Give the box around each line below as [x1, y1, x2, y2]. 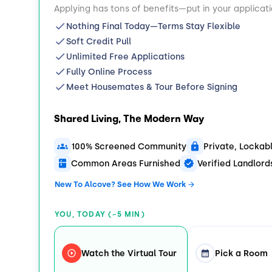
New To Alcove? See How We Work [55, 180, 186, 189]
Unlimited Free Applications [66, 52, 185, 63]
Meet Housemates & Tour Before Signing [66, 82, 237, 93]
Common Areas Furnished [71, 158, 180, 169]
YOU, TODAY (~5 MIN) [55, 210, 145, 219]
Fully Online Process [66, 67, 152, 78]
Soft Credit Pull [66, 36, 131, 47]
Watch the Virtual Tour [81, 248, 177, 259]
